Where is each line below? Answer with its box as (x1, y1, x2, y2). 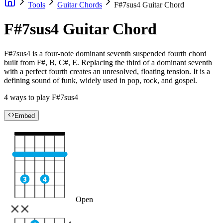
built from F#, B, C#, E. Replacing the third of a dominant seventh (4, 58, 212, 67)
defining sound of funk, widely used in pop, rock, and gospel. (4, 76, 197, 85)
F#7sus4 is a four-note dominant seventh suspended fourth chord (4, 49, 207, 58)
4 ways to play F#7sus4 (4, 93, 78, 102)
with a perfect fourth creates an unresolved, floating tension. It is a (4, 67, 210, 76)
